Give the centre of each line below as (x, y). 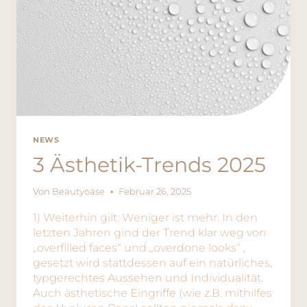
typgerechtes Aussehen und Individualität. (148, 278)
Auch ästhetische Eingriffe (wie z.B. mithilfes (152, 293)
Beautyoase (79, 192)
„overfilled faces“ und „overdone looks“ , (139, 248)
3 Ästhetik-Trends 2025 (149, 165)
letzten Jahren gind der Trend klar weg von (150, 233)
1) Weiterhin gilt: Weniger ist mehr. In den (145, 218)
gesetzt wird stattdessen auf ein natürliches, (152, 263)
